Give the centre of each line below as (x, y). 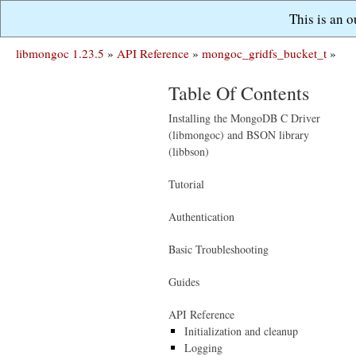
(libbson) (189, 151)
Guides (184, 282)
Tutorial (186, 184)
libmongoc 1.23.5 (60, 53)
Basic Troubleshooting (219, 249)
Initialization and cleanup (241, 331)
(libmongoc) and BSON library (239, 135)
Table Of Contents (239, 93)
